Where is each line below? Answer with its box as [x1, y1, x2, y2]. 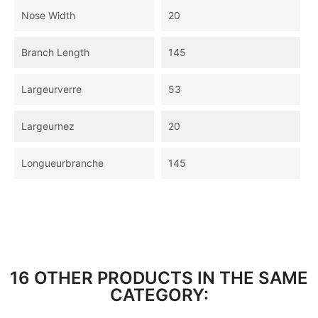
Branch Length [21, 46, 89, 59]
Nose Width [21, 9, 75, 22]
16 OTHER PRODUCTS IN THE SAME [10, 268, 308, 289]
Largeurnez [21, 120, 75, 133]
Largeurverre [21, 83, 82, 96]
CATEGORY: [109, 285, 209, 306]
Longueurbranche [21, 157, 104, 170]
